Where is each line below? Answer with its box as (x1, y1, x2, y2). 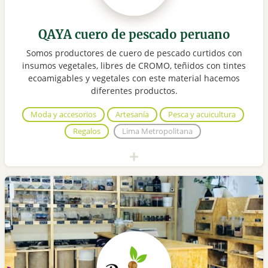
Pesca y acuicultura (167, 109, 236, 120)
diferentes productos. (90, 85, 178, 97)
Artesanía (115, 109, 149, 120)
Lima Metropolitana (122, 126, 193, 137)
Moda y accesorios (30, 109, 96, 120)
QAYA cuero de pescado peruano (38, 27, 230, 42)
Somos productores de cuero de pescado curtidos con (26, 47, 242, 59)
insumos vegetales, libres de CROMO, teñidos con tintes (22, 60, 246, 72)
